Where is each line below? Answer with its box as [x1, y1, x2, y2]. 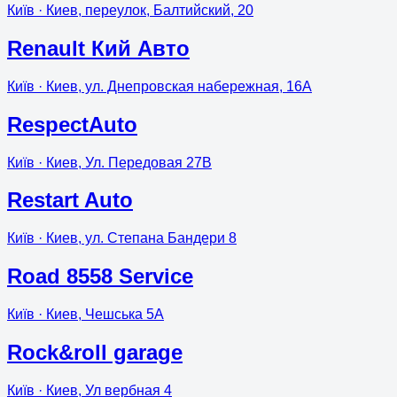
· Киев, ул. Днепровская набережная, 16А [35, 78, 312, 94]
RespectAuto [7, 112, 137, 136]
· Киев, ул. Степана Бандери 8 [35, 230, 237, 246]
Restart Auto [7, 188, 133, 213]
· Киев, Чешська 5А [35, 307, 164, 323]
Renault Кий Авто [7, 35, 190, 60]
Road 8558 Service [7, 264, 193, 289]
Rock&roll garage [7, 340, 183, 365]
